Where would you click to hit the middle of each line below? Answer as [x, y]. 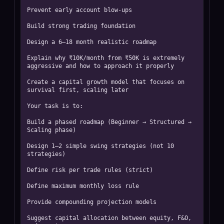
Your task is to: [55, 106]
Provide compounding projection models [92, 202]
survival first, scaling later [78, 90]
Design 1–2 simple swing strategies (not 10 [100, 146]
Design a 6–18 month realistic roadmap [92, 42]
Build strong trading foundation [81, 26]
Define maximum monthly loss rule [83, 186]
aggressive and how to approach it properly [100, 66]
